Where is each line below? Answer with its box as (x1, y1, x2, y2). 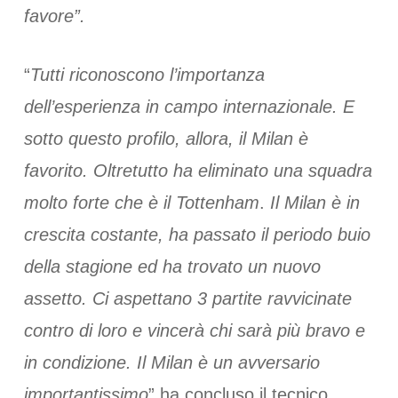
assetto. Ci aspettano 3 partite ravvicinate (23, 289, 352, 308)
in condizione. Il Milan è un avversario (23, 353, 320, 372)
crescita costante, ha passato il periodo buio (23, 225, 370, 244)
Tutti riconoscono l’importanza (29, 65, 265, 84)
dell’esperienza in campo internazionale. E (23, 97, 354, 116)
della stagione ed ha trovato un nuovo (23, 257, 321, 276)
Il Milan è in (269, 193, 360, 212)
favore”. (23, 6, 85, 26)
